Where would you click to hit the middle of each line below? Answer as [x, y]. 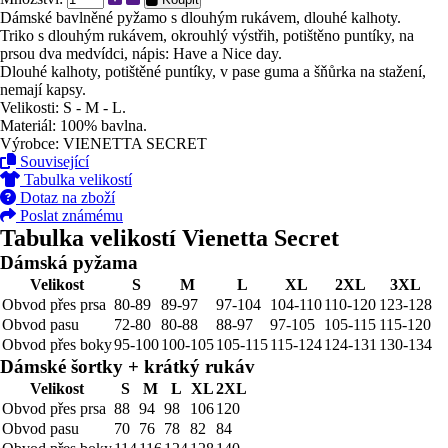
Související [52, 161]
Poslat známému [69, 215]
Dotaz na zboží [65, 197]
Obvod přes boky [57, 344]
